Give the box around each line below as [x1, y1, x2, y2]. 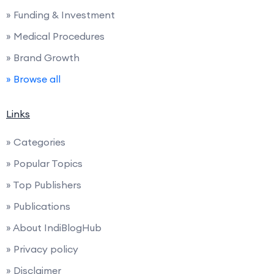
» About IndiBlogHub [6, 221, 102, 234]
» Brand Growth [6, 51, 80, 64]
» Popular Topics [6, 157, 83, 170]
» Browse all [6, 73, 61, 86]
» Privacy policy [6, 243, 78, 256]
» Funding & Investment [6, 9, 115, 21]
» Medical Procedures [6, 30, 105, 43]
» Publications [6, 200, 70, 213]
